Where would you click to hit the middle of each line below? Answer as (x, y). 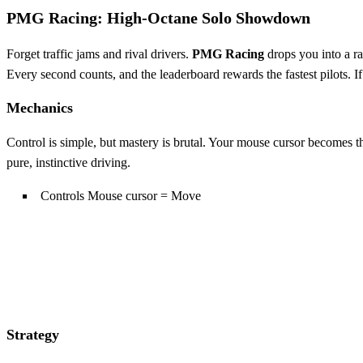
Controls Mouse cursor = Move (121, 196)
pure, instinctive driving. (68, 163)
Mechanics (40, 108)
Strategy (33, 334)
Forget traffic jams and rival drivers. (99, 54)
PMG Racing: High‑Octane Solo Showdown (158, 18)
